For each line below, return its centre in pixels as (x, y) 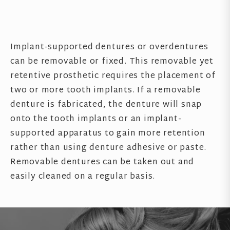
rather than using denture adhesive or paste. (109, 148)
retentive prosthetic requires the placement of (113, 76)
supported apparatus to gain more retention (108, 134)
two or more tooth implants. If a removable (106, 91)
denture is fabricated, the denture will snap (106, 105)
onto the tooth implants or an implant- (96, 119)
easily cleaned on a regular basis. (83, 177)
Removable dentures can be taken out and (102, 162)
